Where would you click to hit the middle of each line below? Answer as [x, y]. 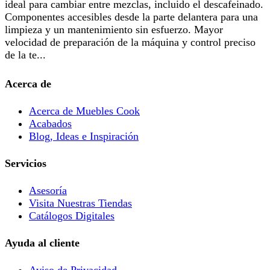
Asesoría [48, 190]
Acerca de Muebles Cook [84, 111]
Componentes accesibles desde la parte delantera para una [131, 17]
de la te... [25, 55]
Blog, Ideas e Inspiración [84, 136]
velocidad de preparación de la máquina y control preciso [130, 42]
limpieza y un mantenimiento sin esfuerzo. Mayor [114, 29]
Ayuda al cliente [42, 243]
